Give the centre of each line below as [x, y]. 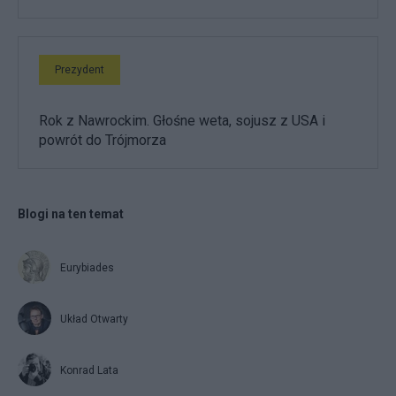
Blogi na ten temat [71, 214]
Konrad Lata [89, 371]
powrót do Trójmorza [103, 141]
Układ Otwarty [94, 320]
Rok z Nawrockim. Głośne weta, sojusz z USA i [182, 121]
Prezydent [80, 70]
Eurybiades [87, 268]
